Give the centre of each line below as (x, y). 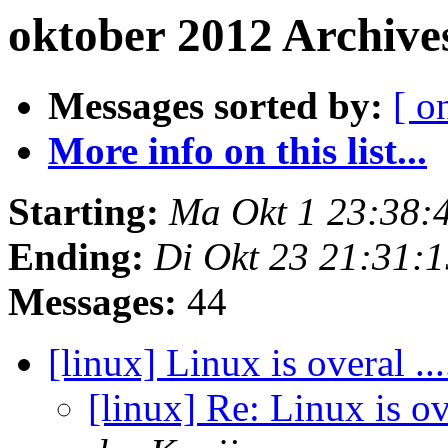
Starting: (83, 212)
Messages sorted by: (215, 106)
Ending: (76, 257)
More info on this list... (237, 151)
